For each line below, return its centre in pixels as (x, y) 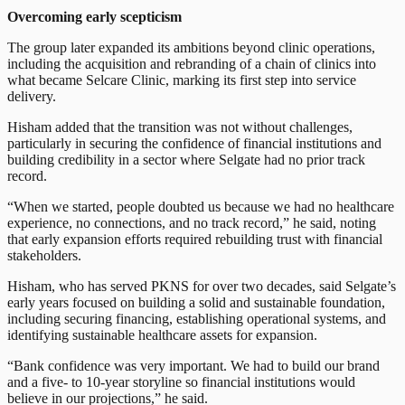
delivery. (32, 96)
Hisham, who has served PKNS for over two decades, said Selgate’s (202, 286)
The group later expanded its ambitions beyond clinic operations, (191, 47)
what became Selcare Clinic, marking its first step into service (182, 80)
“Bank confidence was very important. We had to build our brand (193, 365)
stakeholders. (44, 255)
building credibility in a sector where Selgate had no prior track (186, 159)
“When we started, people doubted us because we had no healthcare (201, 206)
